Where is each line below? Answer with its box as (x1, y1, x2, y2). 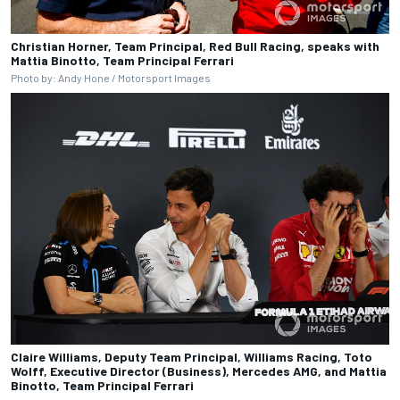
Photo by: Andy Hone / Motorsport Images (11, 71, 211, 84)
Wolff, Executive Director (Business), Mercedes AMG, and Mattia (11, 363, 387, 379)
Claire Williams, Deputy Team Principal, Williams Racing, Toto (11, 349, 372, 365)
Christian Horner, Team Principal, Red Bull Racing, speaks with (11, 37, 379, 54)
